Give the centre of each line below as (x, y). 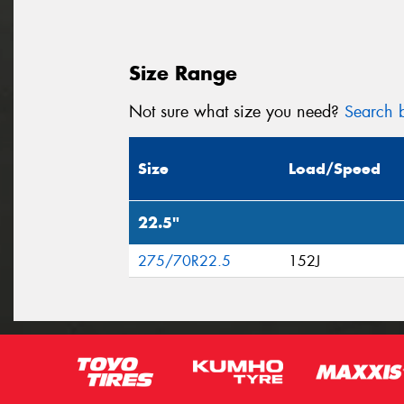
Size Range (183, 73)
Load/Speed (335, 169)
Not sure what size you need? (237, 111)
